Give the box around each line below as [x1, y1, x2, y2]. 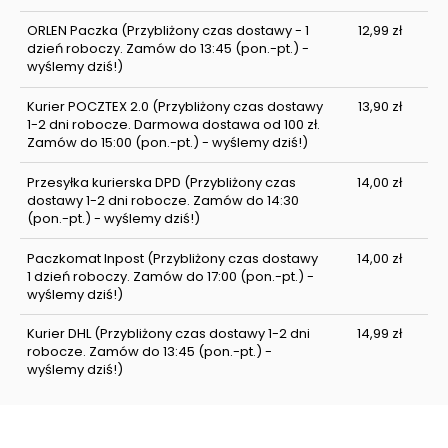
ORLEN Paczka [26, 21, 118, 41]
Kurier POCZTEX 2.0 [26, 97, 149, 117]
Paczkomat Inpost [26, 248, 144, 268]
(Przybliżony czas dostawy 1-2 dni [90, 324, 310, 344]
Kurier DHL [26, 324, 91, 344]
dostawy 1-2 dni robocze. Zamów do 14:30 [26, 190, 299, 210]
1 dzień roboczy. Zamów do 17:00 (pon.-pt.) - [26, 266, 314, 286]
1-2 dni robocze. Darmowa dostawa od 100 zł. [26, 115, 320, 135]
